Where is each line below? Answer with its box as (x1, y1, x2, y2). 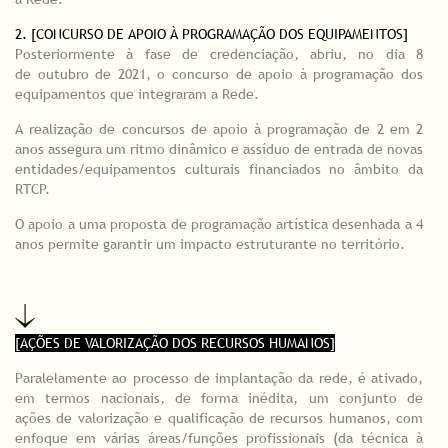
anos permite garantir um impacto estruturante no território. (15, 234, 405, 253)
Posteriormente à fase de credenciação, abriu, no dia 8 (15, 44, 423, 63)
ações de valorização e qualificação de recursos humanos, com (15, 409, 423, 428)
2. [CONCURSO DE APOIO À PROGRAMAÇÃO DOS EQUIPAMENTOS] (15, 24, 408, 43)
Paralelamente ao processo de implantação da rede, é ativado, (15, 369, 423, 388)
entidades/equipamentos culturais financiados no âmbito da (15, 159, 423, 178)
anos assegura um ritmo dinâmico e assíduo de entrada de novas (15, 139, 423, 158)
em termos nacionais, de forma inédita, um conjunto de (15, 389, 423, 408)
